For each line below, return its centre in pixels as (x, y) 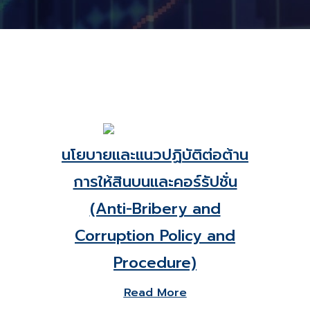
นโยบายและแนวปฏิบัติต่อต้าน (155, 155)
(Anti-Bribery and (155, 209)
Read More (155, 293)
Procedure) (155, 263)
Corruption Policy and (155, 236)
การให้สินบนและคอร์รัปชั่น (155, 182)
